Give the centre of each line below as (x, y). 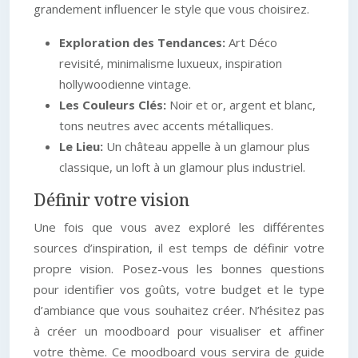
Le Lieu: (83, 146)
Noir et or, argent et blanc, (243, 105)
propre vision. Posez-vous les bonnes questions (179, 268)
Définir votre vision (111, 200)
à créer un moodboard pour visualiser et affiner (179, 331)
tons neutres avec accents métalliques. (166, 125)
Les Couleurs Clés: (114, 105)
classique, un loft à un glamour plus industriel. (182, 167)
